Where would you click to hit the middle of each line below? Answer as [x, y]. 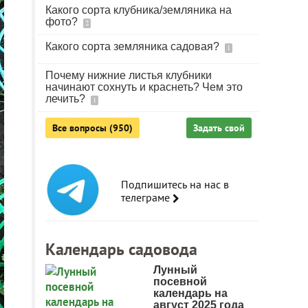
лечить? [67, 99]
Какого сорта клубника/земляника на [139, 10]
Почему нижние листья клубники [129, 75]
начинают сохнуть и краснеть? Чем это [144, 87]
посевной [180, 282]
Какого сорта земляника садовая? [134, 46]
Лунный [175, 270]
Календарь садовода [121, 249]
